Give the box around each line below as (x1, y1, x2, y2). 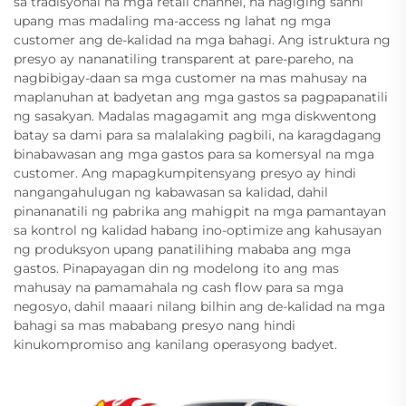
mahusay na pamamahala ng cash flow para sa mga (14, 278, 343, 295)
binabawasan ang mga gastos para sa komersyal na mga (14, 145, 374, 162)
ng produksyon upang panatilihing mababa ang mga (14, 240, 351, 257)
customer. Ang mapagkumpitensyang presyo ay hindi (14, 164, 356, 181)
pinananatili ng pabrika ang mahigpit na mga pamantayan (14, 202, 386, 219)
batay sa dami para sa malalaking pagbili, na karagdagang (14, 126, 382, 143)
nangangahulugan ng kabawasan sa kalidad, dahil (14, 183, 328, 200)
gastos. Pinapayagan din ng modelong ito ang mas (14, 259, 339, 276)
